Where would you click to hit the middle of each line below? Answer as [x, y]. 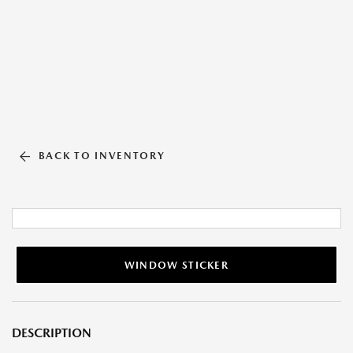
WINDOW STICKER [176, 265]
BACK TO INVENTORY [102, 156]
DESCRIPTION [52, 333]
